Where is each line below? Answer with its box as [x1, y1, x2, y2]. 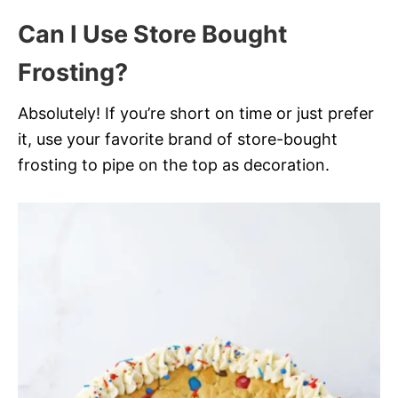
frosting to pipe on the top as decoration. [18, 155, 330, 174]
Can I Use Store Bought [18, 19, 287, 49]
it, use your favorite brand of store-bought [18, 129, 338, 148]
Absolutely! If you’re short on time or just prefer [18, 103, 374, 123]
